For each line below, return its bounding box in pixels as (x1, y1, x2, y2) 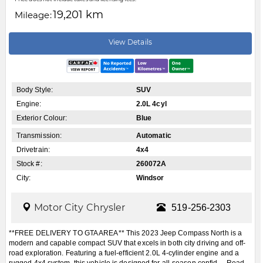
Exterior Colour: (16, 114, 68, 123)
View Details (108, 37, 152, 46)
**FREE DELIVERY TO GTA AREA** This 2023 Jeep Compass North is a (8, 229, 242, 238)
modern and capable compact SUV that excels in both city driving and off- (8, 239, 246, 248)
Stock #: (16, 160, 42, 168)
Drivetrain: (16, 146, 50, 154)
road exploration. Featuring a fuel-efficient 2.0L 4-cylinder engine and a (8, 249, 240, 258)
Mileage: (14, 9, 52, 21)
